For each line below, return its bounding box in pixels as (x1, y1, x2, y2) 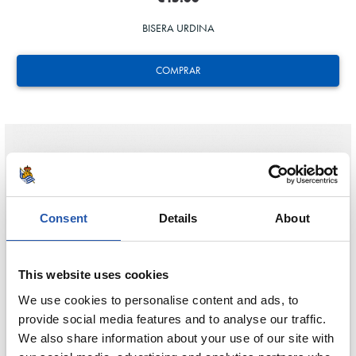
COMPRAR (155, 63, 201, 77)
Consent (40, 211, 87, 225)
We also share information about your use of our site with (18, 331, 335, 345)
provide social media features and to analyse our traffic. (18, 311, 327, 326)
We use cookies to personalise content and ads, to (18, 292, 299, 307)
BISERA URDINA (141, 21, 215, 36)
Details (158, 211, 198, 225)
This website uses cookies (18, 268, 169, 281)
